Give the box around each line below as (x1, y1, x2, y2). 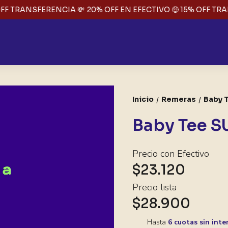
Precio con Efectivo (132, 148, 210, 160)
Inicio (132, 95, 154, 104)
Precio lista (132, 181, 177, 193)
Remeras (161, 95, 196, 104)
